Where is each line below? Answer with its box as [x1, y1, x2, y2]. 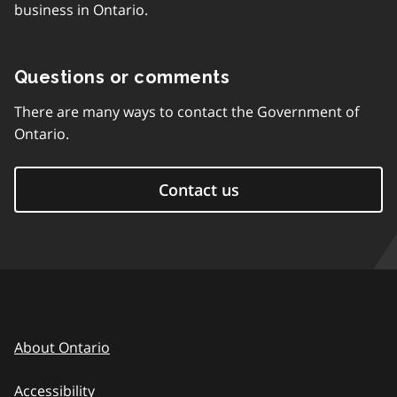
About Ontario [14, 338, 110, 357]
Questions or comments [14, 66, 230, 88]
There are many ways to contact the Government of [14, 102, 359, 121]
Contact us [158, 179, 239, 200]
